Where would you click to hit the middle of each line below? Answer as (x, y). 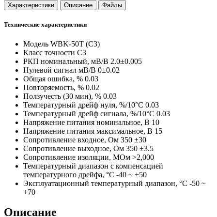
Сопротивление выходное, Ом (74, 148)
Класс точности (49, 52)
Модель (36, 44)
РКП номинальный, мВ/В (66, 61)
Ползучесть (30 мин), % (62, 96)
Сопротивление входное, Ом (71, 139)
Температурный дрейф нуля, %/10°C (83, 105)
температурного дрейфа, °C (69, 174)
